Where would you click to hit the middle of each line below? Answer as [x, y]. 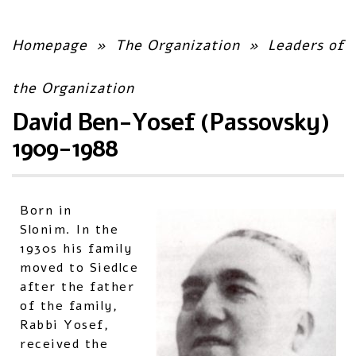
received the [64, 344]
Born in [46, 211]
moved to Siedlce [79, 268]
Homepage [50, 45]
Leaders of [306, 45]
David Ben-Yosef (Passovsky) [170, 123]
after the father [77, 287]
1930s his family [76, 249]
